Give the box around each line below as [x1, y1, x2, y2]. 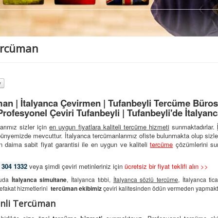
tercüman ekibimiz [49, 184, 103, 193]
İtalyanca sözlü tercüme [113, 175, 178, 184]
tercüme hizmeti [123, 122, 170, 132]
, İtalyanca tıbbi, [67, 175, 113, 184]
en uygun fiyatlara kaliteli [49, 122, 124, 132]
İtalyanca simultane [11, 175, 67, 184]
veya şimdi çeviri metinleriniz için [27, 162, 125, 171]
